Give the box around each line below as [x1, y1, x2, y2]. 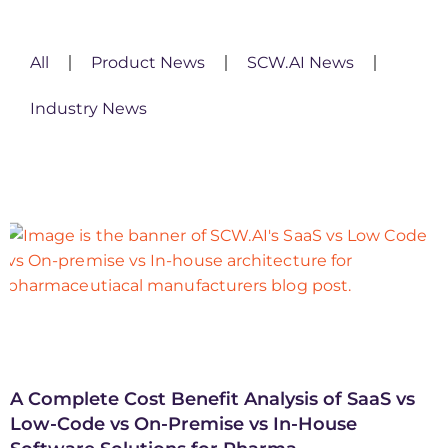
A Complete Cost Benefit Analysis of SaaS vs [10, 388, 415, 411]
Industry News [30, 99, 147, 119]
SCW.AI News [247, 53, 354, 73]
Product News [91, 53, 205, 73]
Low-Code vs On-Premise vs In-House [10, 413, 357, 436]
